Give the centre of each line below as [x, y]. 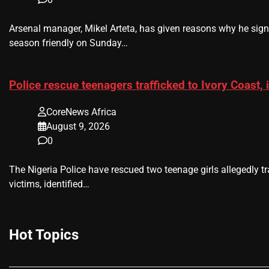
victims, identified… [49, 184]
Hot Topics [44, 234]
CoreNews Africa [81, 112]
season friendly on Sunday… [68, 43]
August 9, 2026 [78, 126]
